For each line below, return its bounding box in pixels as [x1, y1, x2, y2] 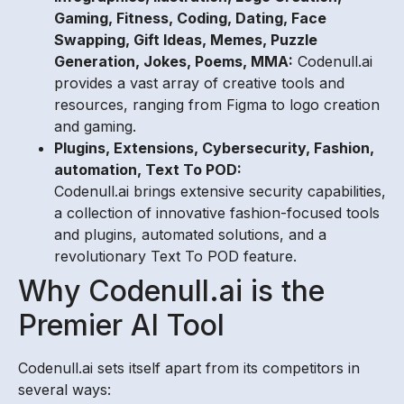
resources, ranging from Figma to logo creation [54, 95, 380, 114]
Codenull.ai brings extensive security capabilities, [54, 181, 386, 200]
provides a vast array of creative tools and [54, 73, 344, 92]
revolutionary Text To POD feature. [54, 246, 297, 265]
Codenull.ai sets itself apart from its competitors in [18, 358, 360, 377]
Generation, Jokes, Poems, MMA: [54, 51, 293, 70]
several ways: [18, 380, 111, 399]
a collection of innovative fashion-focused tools [54, 203, 380, 222]
